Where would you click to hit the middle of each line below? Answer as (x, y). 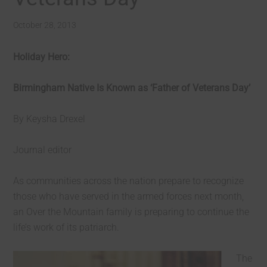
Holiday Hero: (42, 57)
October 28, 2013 (45, 25)
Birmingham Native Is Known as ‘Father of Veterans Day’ (132, 88)
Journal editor (43, 150)
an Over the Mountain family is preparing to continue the (131, 212)
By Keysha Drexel (49, 119)
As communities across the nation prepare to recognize (129, 181)
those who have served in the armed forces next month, (129, 196)
